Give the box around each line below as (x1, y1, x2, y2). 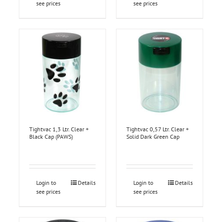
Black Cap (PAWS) (29, 133, 73, 141)
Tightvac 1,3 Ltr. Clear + (29, 125, 89, 133)
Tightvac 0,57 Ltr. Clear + (126, 125, 189, 133)
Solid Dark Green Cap (126, 133, 179, 141)
